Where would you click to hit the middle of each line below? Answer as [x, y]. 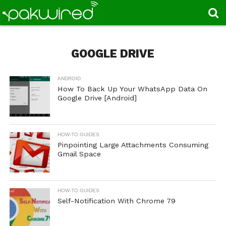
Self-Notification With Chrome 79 [116, 201]
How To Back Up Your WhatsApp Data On [132, 89]
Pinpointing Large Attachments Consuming [133, 145]
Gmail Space [79, 154]
